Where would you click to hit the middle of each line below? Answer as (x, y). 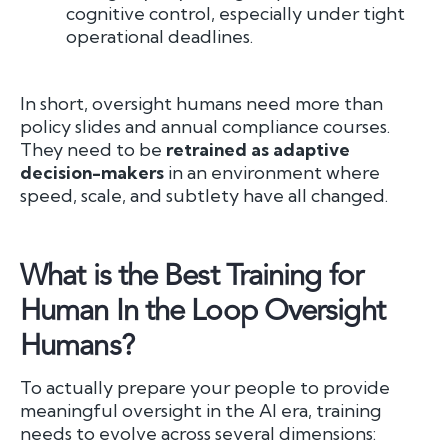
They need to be (93, 149)
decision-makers (92, 172)
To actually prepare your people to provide (205, 387)
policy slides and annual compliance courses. (205, 126)
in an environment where (272, 172)
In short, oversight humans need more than (201, 103)
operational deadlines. (160, 36)
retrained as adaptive (258, 149)
